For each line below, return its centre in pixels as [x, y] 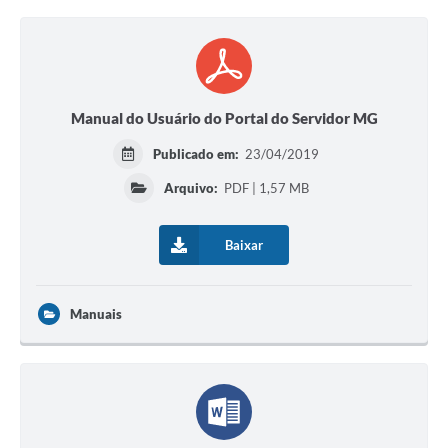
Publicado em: [198, 154]
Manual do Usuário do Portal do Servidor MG [224, 118]
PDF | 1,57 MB [264, 188]
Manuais [96, 314]
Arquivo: [190, 188]
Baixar [244, 245]
